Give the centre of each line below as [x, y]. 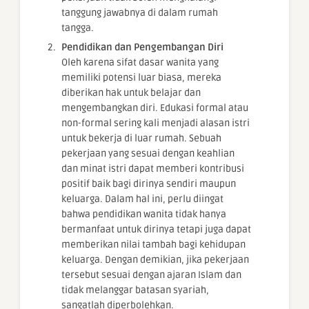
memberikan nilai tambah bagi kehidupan [153, 245]
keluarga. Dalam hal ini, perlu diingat [142, 199]
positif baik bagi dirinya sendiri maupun [149, 184]
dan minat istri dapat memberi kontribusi [153, 169]
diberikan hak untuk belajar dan [131, 93]
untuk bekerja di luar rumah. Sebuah [141, 139]
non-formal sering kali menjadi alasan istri [156, 123]
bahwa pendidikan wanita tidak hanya [144, 215]
